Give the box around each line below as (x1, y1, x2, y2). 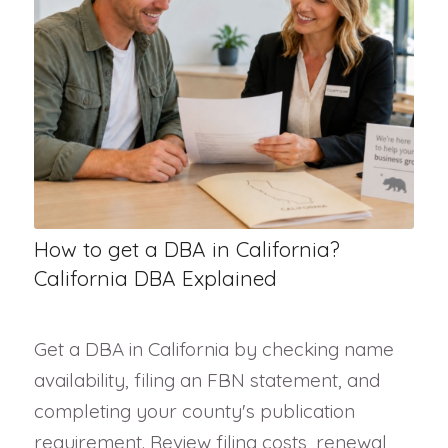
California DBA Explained (33, 265, 277, 292)
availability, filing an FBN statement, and (33, 368, 380, 393)
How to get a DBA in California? (33, 236, 340, 263)
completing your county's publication (33, 399, 355, 424)
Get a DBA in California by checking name (33, 337, 394, 362)
